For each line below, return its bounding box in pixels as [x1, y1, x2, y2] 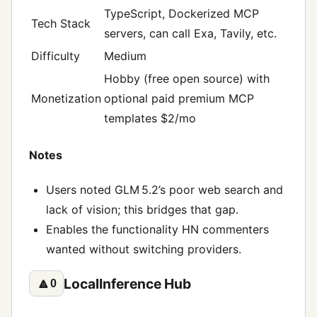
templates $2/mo [104, 110, 196, 125]
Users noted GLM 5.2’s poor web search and [46, 183, 283, 197]
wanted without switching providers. [46, 242, 241, 257]
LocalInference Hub [64, 275, 192, 292]
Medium [104, 48, 146, 63]
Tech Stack [31, 16, 91, 30]
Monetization [31, 91, 101, 105]
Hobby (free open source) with [104, 71, 270, 86]
